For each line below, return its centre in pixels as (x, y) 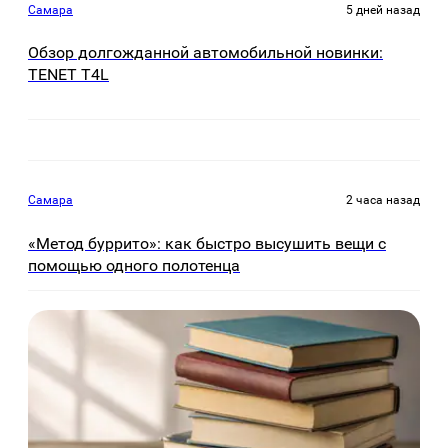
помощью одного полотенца (134, 265)
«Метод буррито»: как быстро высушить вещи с (207, 243)
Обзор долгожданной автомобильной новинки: (205, 53)
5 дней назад (383, 9)
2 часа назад (383, 200)
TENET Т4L (68, 75)
